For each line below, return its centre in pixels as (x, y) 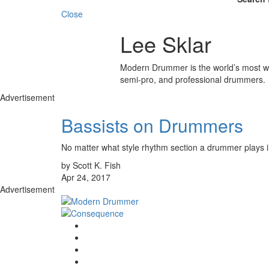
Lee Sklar (165, 43)
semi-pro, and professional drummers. (192, 79)
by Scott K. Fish (91, 165)
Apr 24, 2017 (86, 177)
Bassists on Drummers (152, 125)
